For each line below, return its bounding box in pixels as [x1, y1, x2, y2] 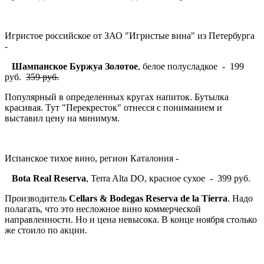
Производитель [5, 193, 69, 203]
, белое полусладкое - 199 [138, 61, 244, 71]
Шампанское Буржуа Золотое [12, 61, 138, 71]
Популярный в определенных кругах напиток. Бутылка [5, 91, 229, 102]
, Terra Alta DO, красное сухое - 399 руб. [86, 173, 250, 183]
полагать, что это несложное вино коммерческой [5, 203, 201, 214]
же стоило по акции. [5, 225, 87, 235]
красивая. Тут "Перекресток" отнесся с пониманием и [5, 102, 222, 113]
